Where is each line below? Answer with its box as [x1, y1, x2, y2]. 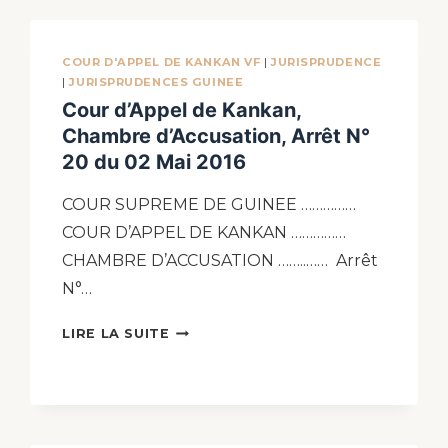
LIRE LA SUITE [62, 326, 170, 342]
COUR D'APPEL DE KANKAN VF [62, 54, 261, 69]
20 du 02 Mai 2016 [62, 150, 247, 175]
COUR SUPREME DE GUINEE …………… [62, 195, 357, 215]
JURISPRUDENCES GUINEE [69, 74, 244, 89]
